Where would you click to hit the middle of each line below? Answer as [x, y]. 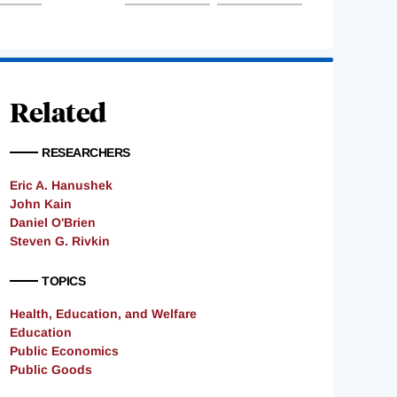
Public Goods [51, 370]
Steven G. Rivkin [60, 241]
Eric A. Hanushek [61, 186]
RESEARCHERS [86, 153]
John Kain [41, 204]
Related [58, 112]
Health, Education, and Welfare [103, 314]
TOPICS [63, 281]
